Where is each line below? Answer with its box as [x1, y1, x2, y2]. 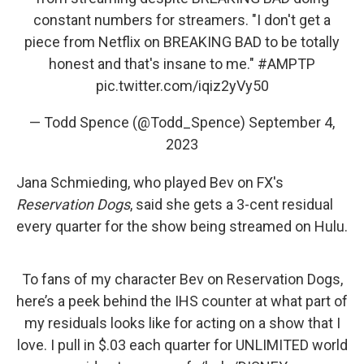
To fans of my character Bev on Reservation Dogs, [21, 270, 343, 288]
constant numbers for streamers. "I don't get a [33, 11, 331, 28]
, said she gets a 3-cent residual [130, 195, 333, 213]
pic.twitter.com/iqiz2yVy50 [95, 76, 269, 94]
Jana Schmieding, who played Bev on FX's [16, 173, 284, 191]
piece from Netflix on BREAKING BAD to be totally [24, 32, 340, 50]
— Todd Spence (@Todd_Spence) [29, 113, 249, 131]
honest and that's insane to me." [49, 54, 258, 72]
